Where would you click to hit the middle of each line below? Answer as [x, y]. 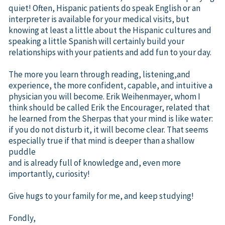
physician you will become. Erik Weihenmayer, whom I [104, 96]
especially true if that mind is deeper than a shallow [101, 140]
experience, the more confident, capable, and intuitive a [110, 85]
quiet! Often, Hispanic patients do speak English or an [104, 8]
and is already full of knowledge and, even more [95, 162]
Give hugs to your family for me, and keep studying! [101, 196]
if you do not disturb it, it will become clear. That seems [108, 129]
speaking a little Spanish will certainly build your [96, 41]
